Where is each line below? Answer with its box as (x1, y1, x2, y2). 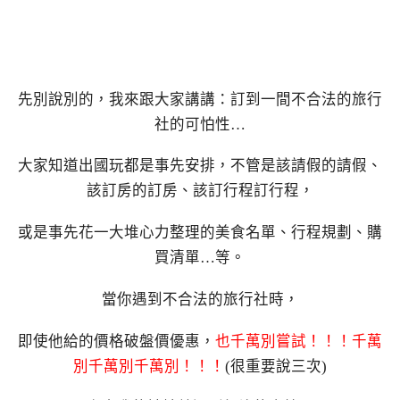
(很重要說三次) (225, 357, 327, 375)
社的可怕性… (154, 115, 246, 133)
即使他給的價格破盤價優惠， (18, 332, 215, 350)
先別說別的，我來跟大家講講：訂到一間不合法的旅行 (18, 90, 382, 108)
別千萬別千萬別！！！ (73, 357, 225, 375)
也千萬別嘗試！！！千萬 (215, 332, 382, 350)
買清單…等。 (154, 249, 246, 267)
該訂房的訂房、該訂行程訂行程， (86, 182, 314, 200)
